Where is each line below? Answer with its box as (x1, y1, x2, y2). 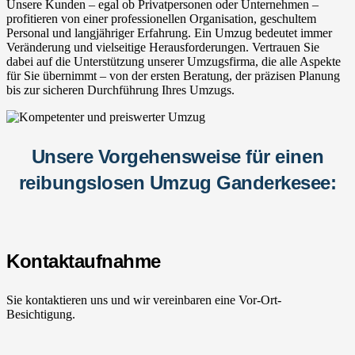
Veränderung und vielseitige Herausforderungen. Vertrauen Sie (6, 40, 319, 54)
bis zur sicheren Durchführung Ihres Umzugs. (6, 82, 235, 97)
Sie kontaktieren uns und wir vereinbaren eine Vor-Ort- (6, 292, 281, 307)
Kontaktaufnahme (6, 250, 161, 272)
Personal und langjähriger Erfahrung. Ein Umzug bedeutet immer (6, 25, 332, 40)
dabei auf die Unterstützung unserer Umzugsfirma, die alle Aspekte (6, 54, 341, 68)
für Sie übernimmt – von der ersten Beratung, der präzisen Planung (6, 68, 340, 82)
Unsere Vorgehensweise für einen (31, 145, 324, 167)
